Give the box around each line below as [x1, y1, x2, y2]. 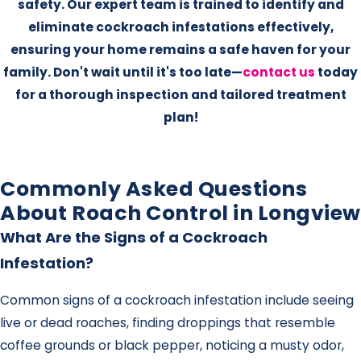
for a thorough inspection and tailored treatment [15, 86, 346, 104]
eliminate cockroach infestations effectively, [27, 19, 334, 36]
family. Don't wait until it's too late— [3, 64, 243, 81]
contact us [243, 64, 315, 81]
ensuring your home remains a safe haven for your [10, 41, 351, 59]
